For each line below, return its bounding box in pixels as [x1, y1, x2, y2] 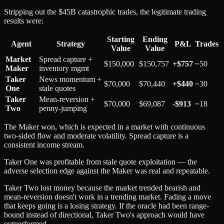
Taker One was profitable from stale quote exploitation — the [4, 157, 197, 166]
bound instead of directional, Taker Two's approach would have [4, 210, 204, 219]
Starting [106, 34, 134, 43]
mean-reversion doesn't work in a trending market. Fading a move [4, 192, 211, 201]
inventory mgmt [39, 63, 89, 72]
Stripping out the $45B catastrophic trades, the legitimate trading [4, 7, 206, 16]
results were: [4, 16, 43, 25]
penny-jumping [39, 103, 87, 112]
